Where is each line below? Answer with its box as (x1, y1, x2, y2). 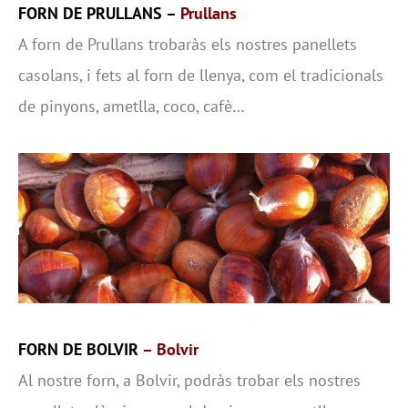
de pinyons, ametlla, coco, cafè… (18, 96, 245, 117)
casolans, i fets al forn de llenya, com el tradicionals (18, 65, 383, 87)
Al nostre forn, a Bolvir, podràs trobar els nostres (18, 369, 361, 391)
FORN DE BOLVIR (18, 338, 142, 360)
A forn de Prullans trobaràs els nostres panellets (18, 34, 357, 56)
